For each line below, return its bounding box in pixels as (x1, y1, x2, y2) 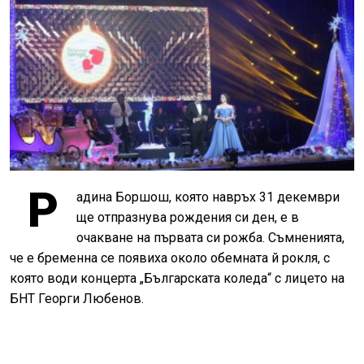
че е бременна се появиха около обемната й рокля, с (10, 249, 330, 266)
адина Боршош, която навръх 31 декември (76, 188, 340, 205)
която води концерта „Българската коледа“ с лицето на (10, 270, 344, 286)
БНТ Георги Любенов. (10, 290, 144, 306)
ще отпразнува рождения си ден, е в (76, 209, 299, 225)
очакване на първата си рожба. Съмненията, (76, 229, 344, 245)
